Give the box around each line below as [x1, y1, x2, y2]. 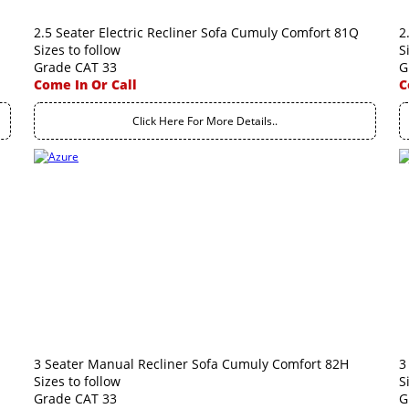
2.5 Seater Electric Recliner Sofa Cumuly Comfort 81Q [34, 24, 359, 41]
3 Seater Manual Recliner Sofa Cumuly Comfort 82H [34, 355, 349, 372]
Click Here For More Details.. [132, 113, 278, 129]
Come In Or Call [34, 76, 137, 93]
